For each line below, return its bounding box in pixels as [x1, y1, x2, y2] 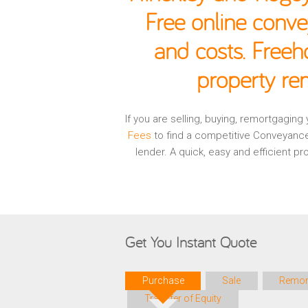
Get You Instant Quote [125, 232, 256, 252]
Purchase [142, 274, 184, 286]
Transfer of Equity [144, 293, 221, 305]
